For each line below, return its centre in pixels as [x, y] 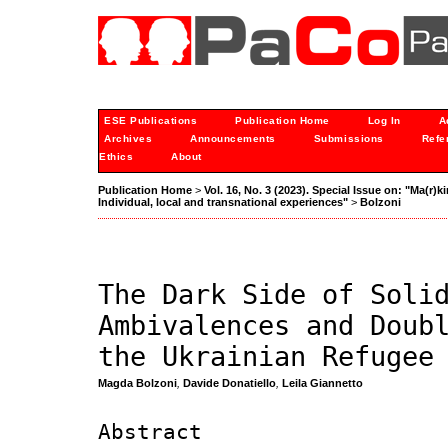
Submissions [348, 138]
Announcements [233, 138]
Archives [128, 138]
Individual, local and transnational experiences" [223, 202]
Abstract [150, 432]
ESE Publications [151, 120]
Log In [384, 120]
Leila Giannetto [322, 383]
